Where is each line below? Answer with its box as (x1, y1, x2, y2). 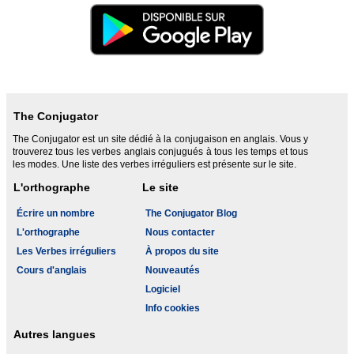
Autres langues (13, 328, 96, 341)
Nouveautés (145, 265, 200, 276)
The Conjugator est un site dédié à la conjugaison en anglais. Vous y (13, 134, 309, 145)
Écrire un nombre (17, 208, 95, 219)
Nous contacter (145, 227, 215, 238)
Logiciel (145, 284, 180, 295)
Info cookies (145, 303, 200, 314)
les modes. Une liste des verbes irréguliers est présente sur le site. (13, 159, 296, 170)
